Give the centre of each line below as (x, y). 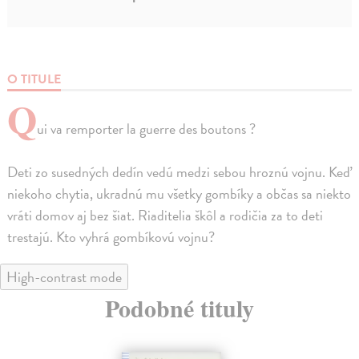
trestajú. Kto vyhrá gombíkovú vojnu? (111, 236)
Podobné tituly (179, 307)
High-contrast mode (64, 276)
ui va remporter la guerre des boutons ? (147, 128)
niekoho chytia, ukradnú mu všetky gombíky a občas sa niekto (179, 193)
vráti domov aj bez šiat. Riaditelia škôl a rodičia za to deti (165, 215)
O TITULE (34, 79)
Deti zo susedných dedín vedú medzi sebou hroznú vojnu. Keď (179, 171)
